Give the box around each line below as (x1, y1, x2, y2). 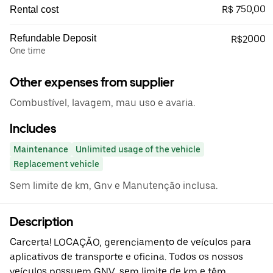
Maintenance (13, 144, 68, 155)
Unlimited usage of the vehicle (76, 144, 200, 155)
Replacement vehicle (13, 159, 99, 169)
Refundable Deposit (10, 33, 96, 44)
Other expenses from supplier (10, 75, 174, 90)
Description (10, 214, 73, 230)
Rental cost (10, 4, 58, 15)
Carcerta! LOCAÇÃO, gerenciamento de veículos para (10, 236, 251, 249)
